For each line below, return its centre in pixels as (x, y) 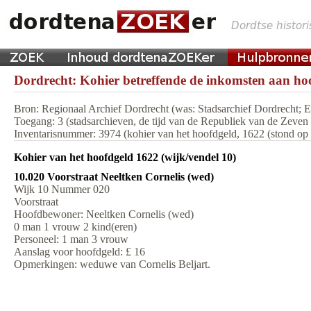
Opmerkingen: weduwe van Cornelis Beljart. (112, 264)
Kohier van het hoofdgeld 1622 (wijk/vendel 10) (125, 157)
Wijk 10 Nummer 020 (62, 189)
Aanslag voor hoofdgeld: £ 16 (79, 252)
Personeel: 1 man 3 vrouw (71, 239)
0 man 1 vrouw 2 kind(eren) (75, 227)
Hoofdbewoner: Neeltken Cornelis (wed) (104, 214)
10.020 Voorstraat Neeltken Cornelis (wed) (114, 177)
